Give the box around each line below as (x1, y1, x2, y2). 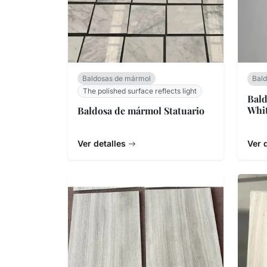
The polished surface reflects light (83, 86, 197, 95)
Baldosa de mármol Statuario (77, 104, 204, 117)
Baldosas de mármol (82, 73, 151, 83)
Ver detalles (77, 138, 128, 149)
